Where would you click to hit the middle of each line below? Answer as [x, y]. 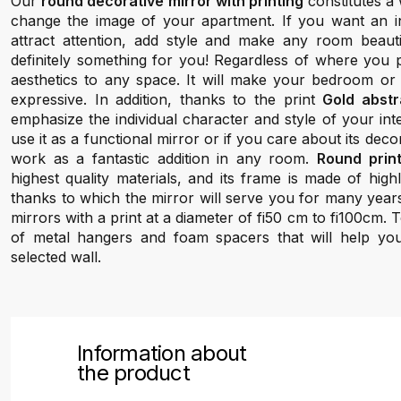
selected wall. [56, 257]
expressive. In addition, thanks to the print [167, 99]
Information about [162, 353]
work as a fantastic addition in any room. [164, 158]
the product [133, 373]
